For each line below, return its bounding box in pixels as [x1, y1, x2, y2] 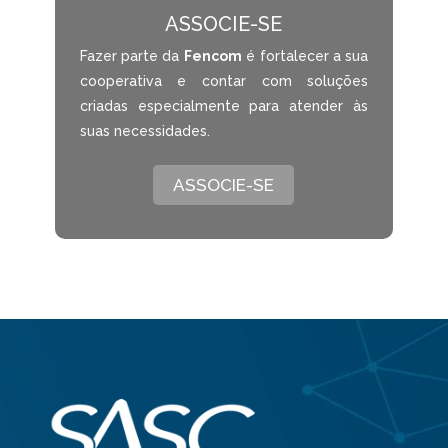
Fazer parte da [79, 47, 184, 64]
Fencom [183, 47, 242, 64]
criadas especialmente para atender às [79, 97, 369, 114]
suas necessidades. [79, 122, 210, 139]
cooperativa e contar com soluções [79, 72, 369, 89]
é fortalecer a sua [241, 47, 369, 64]
